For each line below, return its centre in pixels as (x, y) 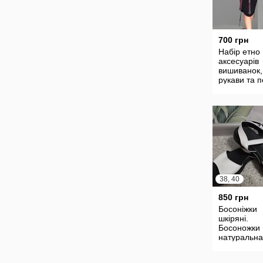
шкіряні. (233, 218)
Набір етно (239, 52)
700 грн (233, 40)
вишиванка (239, 89)
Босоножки (239, 228)
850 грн (233, 197)
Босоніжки (238, 209)
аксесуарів (239, 61)
